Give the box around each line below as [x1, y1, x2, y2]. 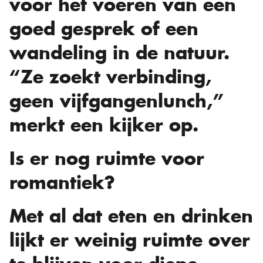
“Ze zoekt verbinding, [9, 65, 211, 89]
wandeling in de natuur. [9, 41, 230, 65]
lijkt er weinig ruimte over [9, 228, 250, 252]
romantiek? [9, 171, 115, 195]
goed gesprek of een [9, 17, 198, 41]
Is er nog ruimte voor [9, 147, 204, 171]
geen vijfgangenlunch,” [9, 89, 224, 113]
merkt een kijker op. [9, 113, 198, 137]
